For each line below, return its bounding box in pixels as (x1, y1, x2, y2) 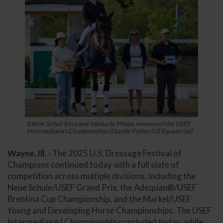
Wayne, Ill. (7, 148, 46, 159)
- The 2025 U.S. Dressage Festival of (46, 148, 182, 159)
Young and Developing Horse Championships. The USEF (7, 205, 212, 216)
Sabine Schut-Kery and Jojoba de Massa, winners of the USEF (26, 120, 191, 128)
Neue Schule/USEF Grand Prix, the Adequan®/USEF (7, 182, 197, 193)
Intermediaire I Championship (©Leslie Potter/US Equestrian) (26, 127, 193, 135)
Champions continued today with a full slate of (7, 159, 179, 170)
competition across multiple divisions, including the (7, 171, 196, 182)
